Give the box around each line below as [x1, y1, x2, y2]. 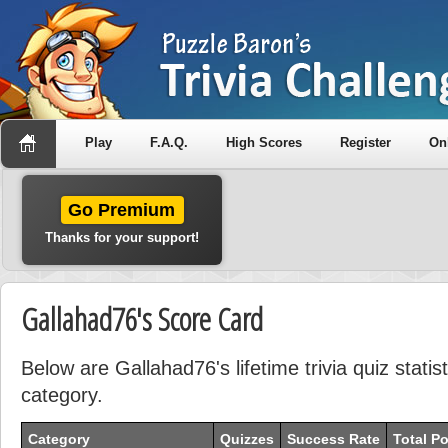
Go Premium [68, 200, 176, 220]
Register [340, 135, 391, 150]
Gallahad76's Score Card [21, 298, 263, 340]
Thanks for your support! [45, 230, 199, 245]
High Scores [226, 135, 302, 150]
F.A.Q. [150, 135, 188, 150]
